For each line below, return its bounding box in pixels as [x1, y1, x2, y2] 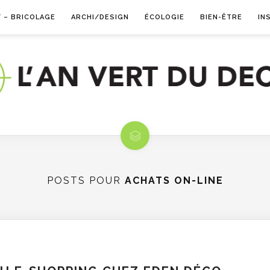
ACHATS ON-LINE [124, 174, 224, 186]
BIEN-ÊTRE [199, 13, 242, 21]
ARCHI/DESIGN [71, 13, 129, 21]
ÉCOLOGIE [144, 13, 184, 21]
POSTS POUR [46, 174, 125, 186]
